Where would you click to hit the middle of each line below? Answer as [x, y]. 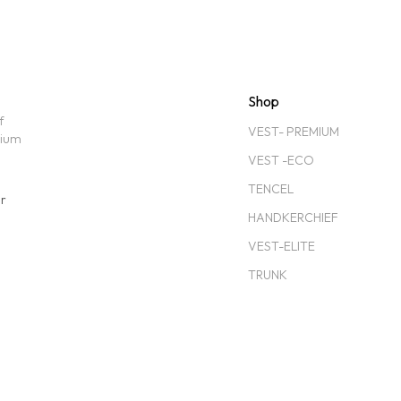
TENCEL [271, 189]
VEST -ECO [282, 161]
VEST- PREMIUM [294, 132]
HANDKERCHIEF [294, 218]
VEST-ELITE [282, 247]
